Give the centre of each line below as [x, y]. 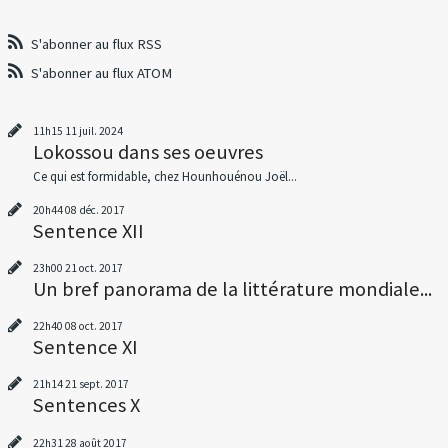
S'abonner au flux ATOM [102, 72]
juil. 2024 [100, 131]
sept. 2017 [103, 384]
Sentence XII [88, 230]
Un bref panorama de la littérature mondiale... [232, 288]
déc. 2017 [101, 209]
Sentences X [86, 405]
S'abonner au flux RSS [97, 43]
